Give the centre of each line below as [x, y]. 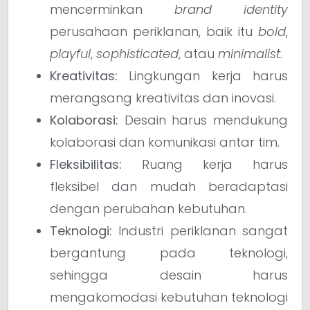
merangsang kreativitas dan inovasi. [163, 98]
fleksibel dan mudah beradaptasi [169, 186]
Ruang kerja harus [205, 164]
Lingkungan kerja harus [203, 75]
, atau [198, 53]
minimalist [249, 53]
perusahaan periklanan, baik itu [154, 31]
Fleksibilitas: [86, 164]
